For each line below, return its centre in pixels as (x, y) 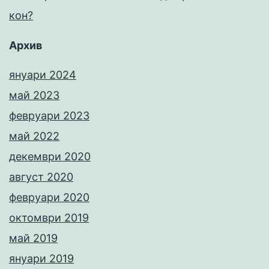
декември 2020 (50, 157)
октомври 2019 (49, 218)
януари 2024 (43, 75)
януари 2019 (41, 259)
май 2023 (34, 95)
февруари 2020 (49, 198)
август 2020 (41, 177)
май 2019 (33, 238)
